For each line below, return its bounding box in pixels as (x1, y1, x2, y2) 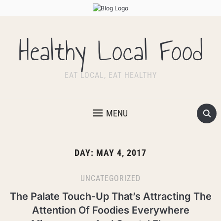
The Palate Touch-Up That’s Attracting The (9, 190, 212, 203)
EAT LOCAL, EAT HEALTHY (64, 71, 157, 80)
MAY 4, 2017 (96, 147, 147, 158)
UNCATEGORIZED (80, 174, 141, 184)
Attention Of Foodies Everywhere (32, 204, 189, 217)
